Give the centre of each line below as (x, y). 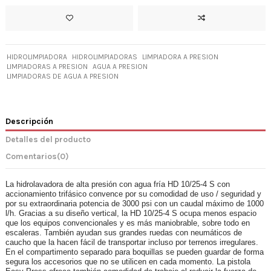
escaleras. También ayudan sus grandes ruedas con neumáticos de (124, 233)
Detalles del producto (48, 139)
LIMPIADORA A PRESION (180, 57)
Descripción (29, 121)
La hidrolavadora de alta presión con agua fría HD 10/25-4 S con (118, 184)
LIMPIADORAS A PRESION (47, 66)
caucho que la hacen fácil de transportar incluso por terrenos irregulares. (132, 243)
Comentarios (31, 156)
